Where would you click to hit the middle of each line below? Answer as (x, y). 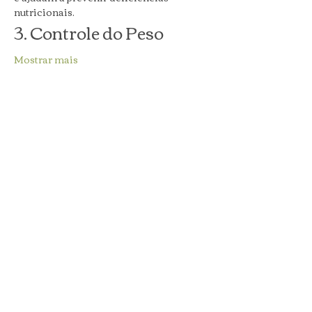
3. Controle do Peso (89, 32)
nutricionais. (44, 12)
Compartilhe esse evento (97, 100)
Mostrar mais (46, 59)
